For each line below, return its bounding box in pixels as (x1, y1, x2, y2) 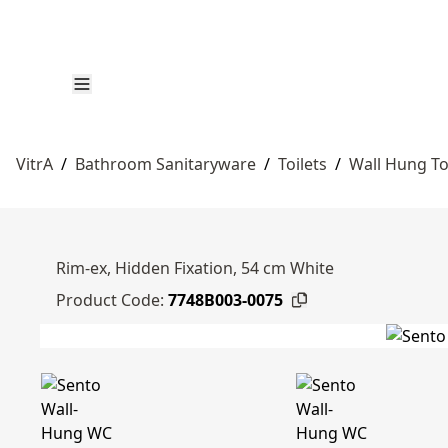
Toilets (278, 153, 327, 175)
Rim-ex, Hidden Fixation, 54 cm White (56, 257, 334, 279)
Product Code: (56, 289, 164, 311)
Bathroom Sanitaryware (75, 153, 256, 175)
